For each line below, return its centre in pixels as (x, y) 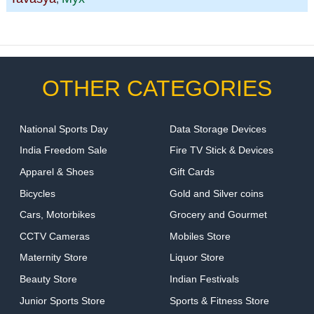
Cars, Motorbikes (57, 215)
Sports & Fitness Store (219, 300)
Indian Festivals (204, 279)
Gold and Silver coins (216, 193)
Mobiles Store (200, 236)
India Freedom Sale (63, 150)
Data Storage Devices (218, 129)
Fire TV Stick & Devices (221, 150)
